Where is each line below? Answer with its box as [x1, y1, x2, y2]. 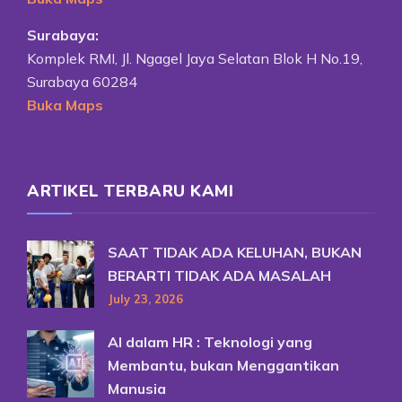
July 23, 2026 [108, 292, 183, 307]
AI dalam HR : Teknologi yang [108, 333, 312, 352]
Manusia [108, 380, 166, 398]
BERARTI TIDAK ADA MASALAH [108, 267, 331, 285]
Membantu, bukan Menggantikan [108, 356, 339, 375]
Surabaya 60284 [27, 73, 137, 92]
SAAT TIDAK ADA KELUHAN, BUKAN [108, 243, 362, 262]
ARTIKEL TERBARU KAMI [27, 180, 233, 203]
